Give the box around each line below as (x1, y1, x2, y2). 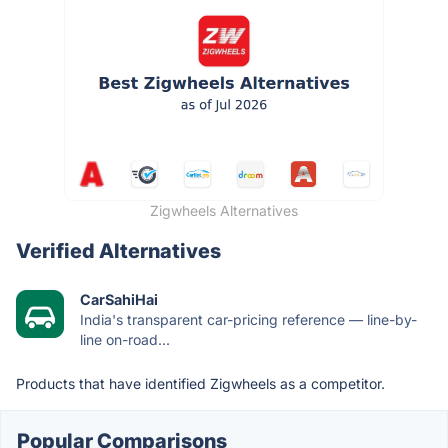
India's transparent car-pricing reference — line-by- (80, 310, 417, 328)
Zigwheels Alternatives (150, 201, 298, 219)
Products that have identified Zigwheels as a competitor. (16, 374, 385, 392)
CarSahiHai (80, 290, 158, 308)
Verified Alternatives (16, 238, 221, 263)
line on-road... (80, 330, 170, 348)
